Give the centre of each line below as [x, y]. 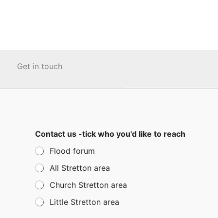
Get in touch [40, 66]
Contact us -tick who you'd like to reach [110, 134]
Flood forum [72, 151]
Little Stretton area [84, 202]
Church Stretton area [88, 185]
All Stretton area [80, 168]
